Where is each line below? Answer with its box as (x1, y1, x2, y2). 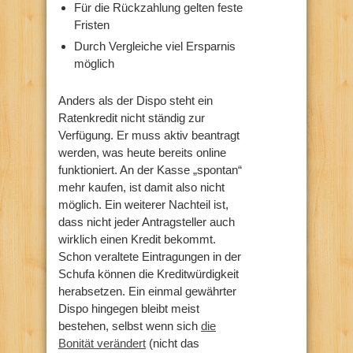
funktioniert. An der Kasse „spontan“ (58, 163, 242, 177)
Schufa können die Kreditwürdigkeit (58, 267, 239, 281)
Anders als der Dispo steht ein (58, 94, 213, 108)
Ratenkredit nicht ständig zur (58, 111, 205, 125)
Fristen (74, 18, 110, 32)
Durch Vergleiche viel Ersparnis (74, 39, 236, 54)
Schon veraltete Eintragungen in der (58, 250, 241, 264)
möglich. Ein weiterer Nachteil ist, (58, 198, 229, 212)
